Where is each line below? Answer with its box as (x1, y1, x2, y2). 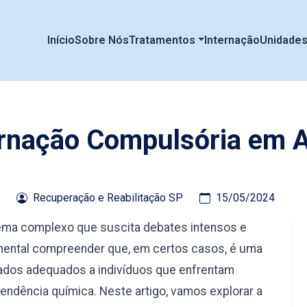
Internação (204, 34, 260, 47)
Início (47, 34, 75, 47)
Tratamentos (128, 34, 195, 47)
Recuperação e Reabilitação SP (32, 191, 183, 204)
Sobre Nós (74, 34, 129, 47)
